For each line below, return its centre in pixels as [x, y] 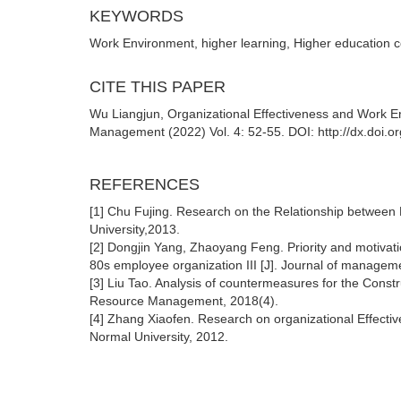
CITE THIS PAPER [158, 87]
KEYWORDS [137, 16]
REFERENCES [145, 184]
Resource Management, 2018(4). [184, 301]
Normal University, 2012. [159, 337]
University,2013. [135, 229]
